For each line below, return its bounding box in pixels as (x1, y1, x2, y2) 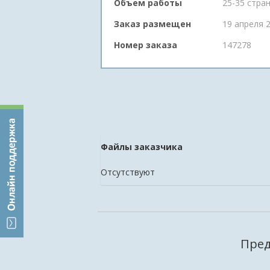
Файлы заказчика (101, 141, 183, 152)
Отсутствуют (101, 166, 155, 178)
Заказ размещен (114, 18, 191, 30)
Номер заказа (114, 39, 177, 51)
